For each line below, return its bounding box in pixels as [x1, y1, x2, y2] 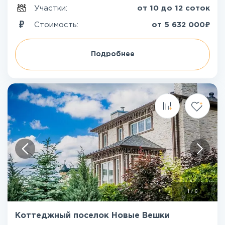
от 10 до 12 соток [137, 5, 210, 12]
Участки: [34, 5, 70, 12]
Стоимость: [34, 21, 81, 28]
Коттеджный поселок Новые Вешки [15, 212, 170, 219]
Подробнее [90, 51, 135, 57]
